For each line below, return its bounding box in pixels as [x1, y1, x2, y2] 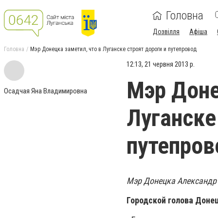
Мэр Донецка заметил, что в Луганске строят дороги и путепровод [30, 46, 197, 53]
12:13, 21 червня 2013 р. [127, 60, 195, 69]
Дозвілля [153, 28, 180, 36]
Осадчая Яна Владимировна [4, 87, 87, 95]
